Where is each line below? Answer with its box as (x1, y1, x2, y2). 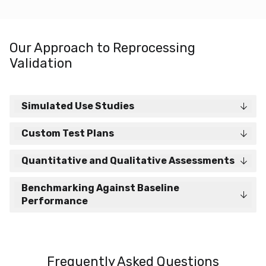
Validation (9, 55, 72, 71)
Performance (21, 195, 88, 207)
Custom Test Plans (21, 128, 114, 139)
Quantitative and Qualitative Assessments (21, 155, 235, 166)
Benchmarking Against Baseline (21, 182, 179, 194)
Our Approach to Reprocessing (9, 40, 195, 56)
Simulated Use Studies (21, 100, 134, 112)
